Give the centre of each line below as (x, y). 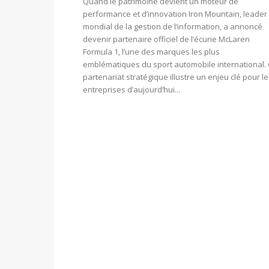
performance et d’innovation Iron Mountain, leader (175, 14)
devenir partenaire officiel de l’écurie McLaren (166, 39)
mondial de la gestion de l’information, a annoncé (173, 27)
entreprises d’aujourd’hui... (131, 90)
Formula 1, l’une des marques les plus (151, 52)
